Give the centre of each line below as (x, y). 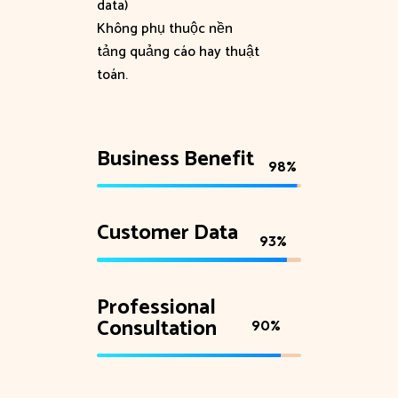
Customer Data (167, 234)
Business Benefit (175, 159)
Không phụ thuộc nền (165, 28)
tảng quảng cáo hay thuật (178, 52)
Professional (156, 307)
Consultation (157, 329)
